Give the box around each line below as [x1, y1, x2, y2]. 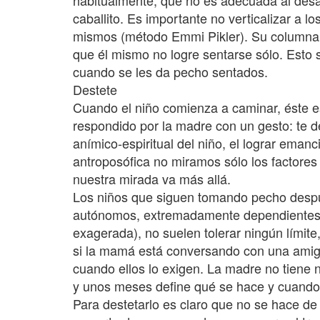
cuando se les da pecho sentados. [73, 62, 268, 81]
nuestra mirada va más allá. [73, 169, 231, 188]
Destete [73, 80, 117, 99]
